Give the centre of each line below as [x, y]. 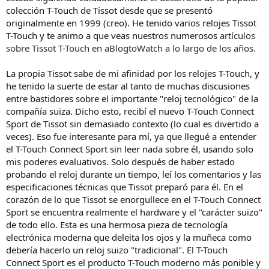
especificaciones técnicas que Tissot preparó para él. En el [125, 186]
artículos [236, 35]
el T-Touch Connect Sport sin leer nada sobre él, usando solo [130, 149]
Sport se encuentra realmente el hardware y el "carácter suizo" [134, 212]
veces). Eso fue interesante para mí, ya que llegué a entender [131, 136]
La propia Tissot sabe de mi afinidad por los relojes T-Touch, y [133, 73]
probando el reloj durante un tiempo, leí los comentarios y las [134, 174]
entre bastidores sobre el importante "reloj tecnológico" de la [132, 98]
